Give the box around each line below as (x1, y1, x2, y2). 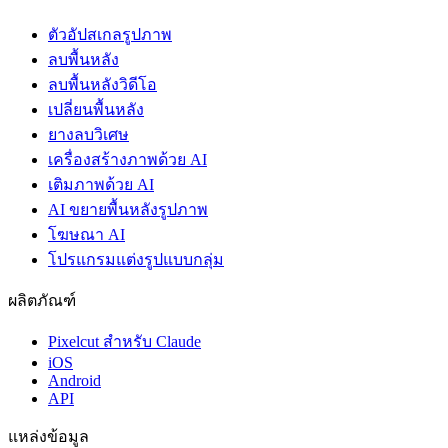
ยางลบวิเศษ (48, 126, 129, 143)
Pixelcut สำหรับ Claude (48, 333, 201, 350)
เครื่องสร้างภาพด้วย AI (48, 151, 207, 168)
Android (48, 372, 101, 389)
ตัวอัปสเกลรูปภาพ (48, 26, 172, 43)
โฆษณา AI (48, 226, 125, 243)
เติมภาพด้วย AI (48, 176, 154, 193)
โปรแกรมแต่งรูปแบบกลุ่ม (48, 251, 224, 268)
